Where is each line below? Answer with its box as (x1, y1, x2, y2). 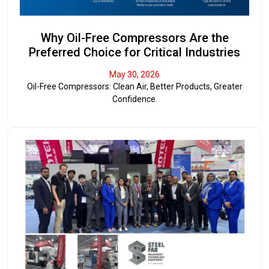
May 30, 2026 (109, 69, 160, 79)
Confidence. (112, 94, 157, 104)
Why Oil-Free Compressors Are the (40, 30, 229, 45)
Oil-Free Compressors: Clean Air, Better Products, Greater (26, 81, 243, 91)
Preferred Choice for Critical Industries (29, 44, 240, 59)
